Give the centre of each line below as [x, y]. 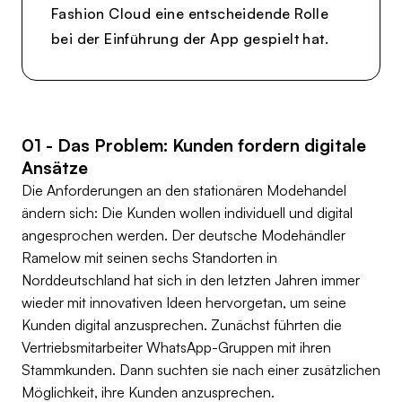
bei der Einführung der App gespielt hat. [190, 39]
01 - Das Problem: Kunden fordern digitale [194, 146]
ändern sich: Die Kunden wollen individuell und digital [187, 213]
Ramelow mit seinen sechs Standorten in [149, 258]
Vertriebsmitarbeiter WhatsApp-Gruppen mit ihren [176, 348]
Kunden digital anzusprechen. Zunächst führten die [182, 325]
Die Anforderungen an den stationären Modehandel [184, 191]
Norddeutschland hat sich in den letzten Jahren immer [191, 280]
